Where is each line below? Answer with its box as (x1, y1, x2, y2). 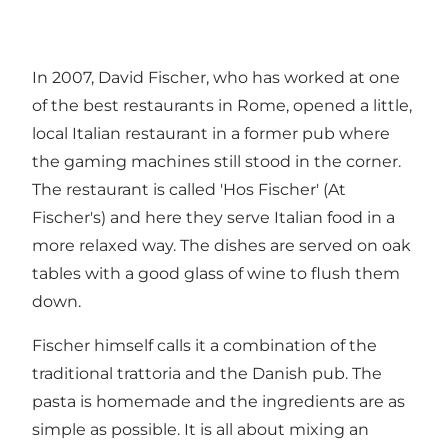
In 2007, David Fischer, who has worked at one (32, 67, 400, 87)
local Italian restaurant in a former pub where (32, 123, 390, 143)
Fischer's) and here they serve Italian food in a (32, 207, 395, 227)
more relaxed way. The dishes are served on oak (32, 235, 411, 255)
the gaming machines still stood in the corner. (32, 151, 401, 171)
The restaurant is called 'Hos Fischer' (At (32, 179, 346, 199)
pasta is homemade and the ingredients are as (32, 391, 405, 411)
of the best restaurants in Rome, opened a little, (32, 95, 412, 115)
